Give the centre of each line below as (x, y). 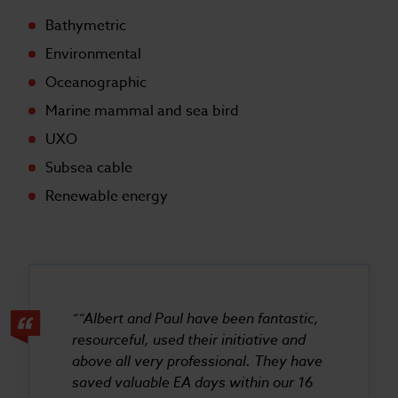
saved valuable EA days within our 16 (192, 382)
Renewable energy (107, 197)
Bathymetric (86, 26)
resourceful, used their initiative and (189, 340)
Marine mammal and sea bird (143, 111)
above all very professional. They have (197, 361)
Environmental (94, 55)
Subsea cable (89, 168)
